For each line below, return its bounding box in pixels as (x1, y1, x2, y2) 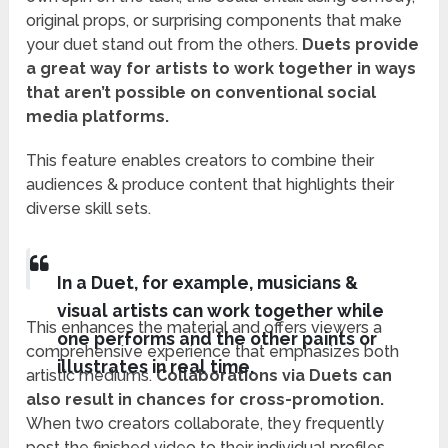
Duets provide (298, 35, 420, 55)
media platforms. (26, 107, 170, 127)
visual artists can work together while (56, 299, 384, 321)
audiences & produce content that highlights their (26, 175, 395, 195)
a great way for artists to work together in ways (26, 59, 417, 79)
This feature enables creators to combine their (26, 151, 375, 171)
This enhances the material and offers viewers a (26, 318, 383, 338)
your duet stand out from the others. (26, 35, 299, 55)
